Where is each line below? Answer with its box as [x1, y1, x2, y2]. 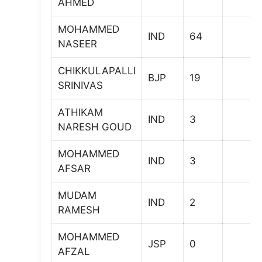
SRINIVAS [58, 79, 103, 91]
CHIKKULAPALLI [58, 64, 136, 77]
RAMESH [58, 204, 100, 216]
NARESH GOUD [58, 120, 132, 133]
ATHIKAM [58, 106, 103, 118]
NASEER [58, 37, 97, 50]
